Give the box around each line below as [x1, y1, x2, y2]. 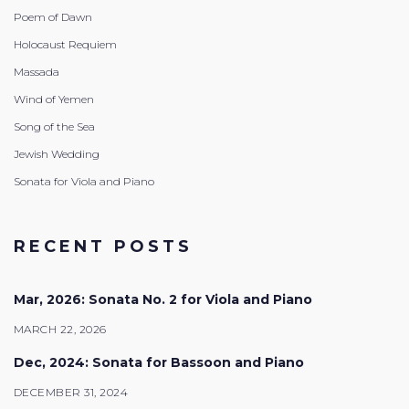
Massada [14, 65, 59, 79]
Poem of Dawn [14, 10, 92, 25]
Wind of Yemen [14, 92, 94, 107]
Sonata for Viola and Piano [14, 174, 154, 189]
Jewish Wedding [14, 147, 100, 162]
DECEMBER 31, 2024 [14, 385, 129, 400]
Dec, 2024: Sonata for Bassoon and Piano [14, 354, 304, 372]
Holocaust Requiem [14, 37, 117, 52]
